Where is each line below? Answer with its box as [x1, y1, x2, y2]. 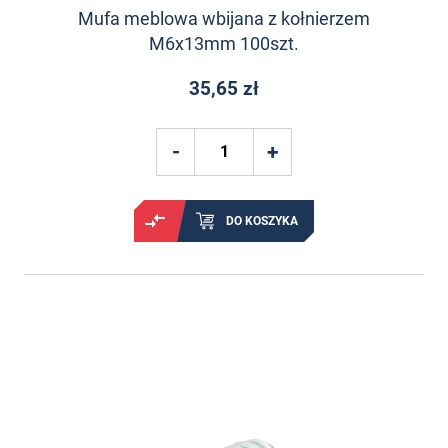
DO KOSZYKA [226, 213, 298, 228]
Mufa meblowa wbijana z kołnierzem [78, 8, 370, 30]
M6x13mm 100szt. [149, 33, 299, 55]
